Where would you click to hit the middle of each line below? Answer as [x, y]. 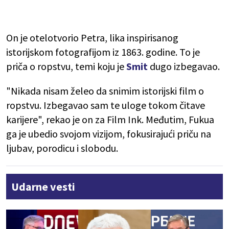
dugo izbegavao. [185, 66]
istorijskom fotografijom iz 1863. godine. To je [103, 52]
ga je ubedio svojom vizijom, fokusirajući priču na [109, 134]
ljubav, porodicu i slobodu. [62, 148]
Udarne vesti [43, 187]
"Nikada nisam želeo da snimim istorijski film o [105, 91]
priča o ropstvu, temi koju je [66, 66]
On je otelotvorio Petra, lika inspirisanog [92, 38]
